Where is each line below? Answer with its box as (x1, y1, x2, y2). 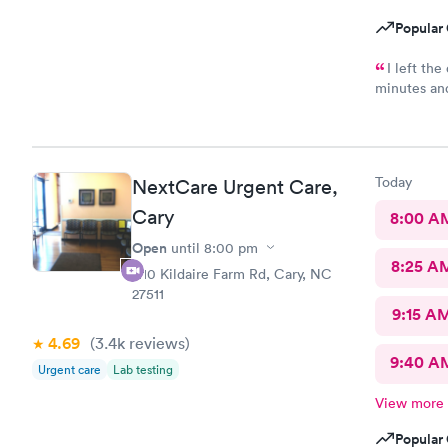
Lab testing (113, 360, 173, 378)
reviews (125, 332, 185, 353)
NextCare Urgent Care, (132, 174, 338, 199)
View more (374, 393, 444, 412)
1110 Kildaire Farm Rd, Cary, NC (132, 264, 332, 283)
